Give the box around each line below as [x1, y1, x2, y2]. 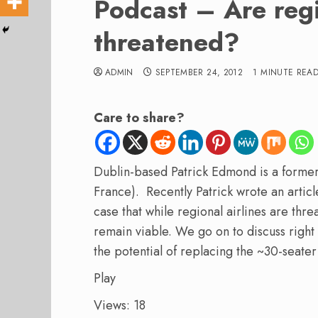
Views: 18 [94, 295, 146, 314]
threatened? [94, 23, 240, 61]
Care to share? [94, 109, 185, 127]
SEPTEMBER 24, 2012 [155, 66, 243, 79]
